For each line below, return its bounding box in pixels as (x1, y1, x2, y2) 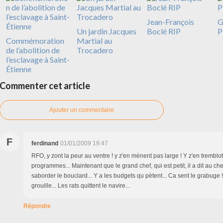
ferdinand (31, 139, 58, 147)
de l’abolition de (6, 45, 60, 55)
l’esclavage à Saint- (6, 54, 70, 64)
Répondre (23, 202, 51, 210)
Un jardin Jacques (76, 26, 136, 36)
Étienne (6, 64, 31, 74)
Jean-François (147, 16, 194, 26)
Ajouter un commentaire (49, 106, 114, 113)
